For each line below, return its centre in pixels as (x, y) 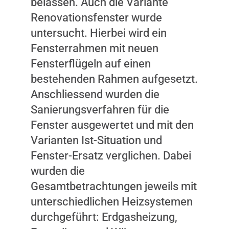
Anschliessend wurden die (95, 95)
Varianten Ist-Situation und (96, 141)
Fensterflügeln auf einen (91, 64)
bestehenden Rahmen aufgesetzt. (114, 79)
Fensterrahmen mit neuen (95, 49)
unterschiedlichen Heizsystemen (112, 202)
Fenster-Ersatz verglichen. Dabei (111, 156)
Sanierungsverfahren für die (100, 110)
